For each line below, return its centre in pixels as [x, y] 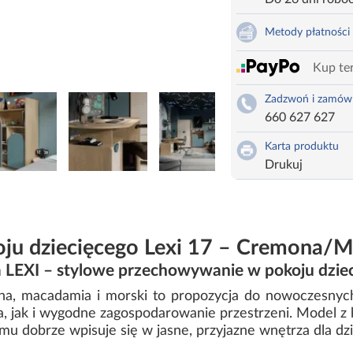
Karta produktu [301, 147]
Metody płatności [307, 33]
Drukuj [283, 165]
